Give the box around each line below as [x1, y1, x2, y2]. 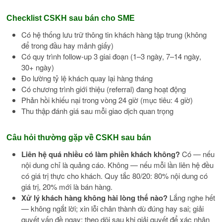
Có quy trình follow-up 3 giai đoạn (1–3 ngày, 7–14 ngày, [21, 51, 202, 61]
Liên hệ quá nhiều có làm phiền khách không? [21, 148, 180, 160]
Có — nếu [180, 148, 215, 159]
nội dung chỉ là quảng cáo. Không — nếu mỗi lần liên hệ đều [21, 159, 214, 170]
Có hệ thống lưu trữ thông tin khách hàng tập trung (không [21, 29, 207, 40]
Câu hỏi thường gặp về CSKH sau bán [6, 133, 152, 142]
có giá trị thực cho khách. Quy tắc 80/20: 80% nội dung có [21, 170, 208, 181]
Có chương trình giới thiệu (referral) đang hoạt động [21, 83, 186, 94]
